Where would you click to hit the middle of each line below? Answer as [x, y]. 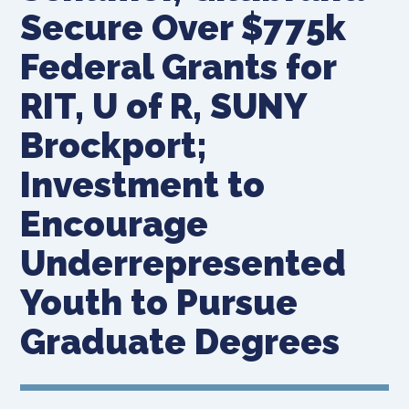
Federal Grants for [178, 67]
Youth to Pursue [159, 302]
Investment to [143, 184]
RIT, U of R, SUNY [164, 106]
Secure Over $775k [184, 27]
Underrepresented [184, 263]
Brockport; [114, 145]
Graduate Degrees [180, 341]
